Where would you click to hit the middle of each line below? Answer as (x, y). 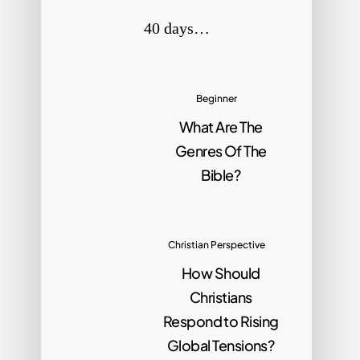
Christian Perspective (217, 245)
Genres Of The (221, 151)
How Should (221, 273)
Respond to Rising (221, 321)
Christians (221, 297)
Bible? (221, 175)
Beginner (217, 99)
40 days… (176, 29)
